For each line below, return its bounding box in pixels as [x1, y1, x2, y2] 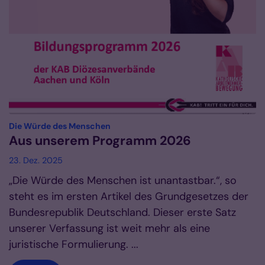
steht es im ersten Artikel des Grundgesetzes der [9, 189, 248, 204]
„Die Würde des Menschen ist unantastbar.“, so [9, 173, 237, 188]
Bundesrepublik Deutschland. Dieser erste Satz [9, 205, 236, 220]
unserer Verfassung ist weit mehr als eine [9, 221, 210, 236]
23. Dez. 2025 [9, 155, 63, 166]
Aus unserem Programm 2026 [9, 132, 191, 150]
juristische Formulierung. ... [9, 237, 138, 252]
